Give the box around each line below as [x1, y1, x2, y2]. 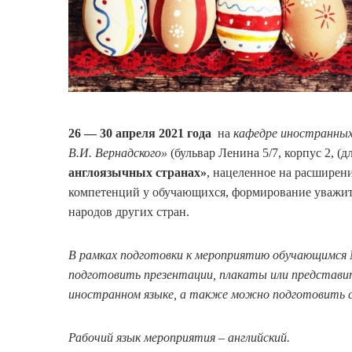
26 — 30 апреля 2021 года [68, 126, 211, 140]
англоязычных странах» [68, 165, 207, 179]
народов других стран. [68, 204, 189, 218]
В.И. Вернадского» [68, 145, 167, 159]
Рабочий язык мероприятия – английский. [68, 330, 290, 344]
